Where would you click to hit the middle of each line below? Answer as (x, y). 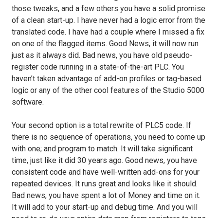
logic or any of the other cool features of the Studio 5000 (108, 90)
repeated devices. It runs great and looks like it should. (105, 183)
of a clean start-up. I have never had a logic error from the (109, 20)
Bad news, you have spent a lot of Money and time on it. (106, 195)
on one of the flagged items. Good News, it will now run (105, 43)
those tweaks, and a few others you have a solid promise (109, 8)
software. (28, 102)
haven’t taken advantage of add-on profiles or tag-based (107, 78)
